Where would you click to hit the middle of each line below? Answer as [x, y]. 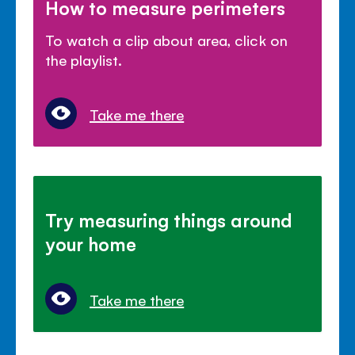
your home [91, 244]
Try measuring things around [169, 220]
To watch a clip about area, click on [166, 40]
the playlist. [84, 60]
